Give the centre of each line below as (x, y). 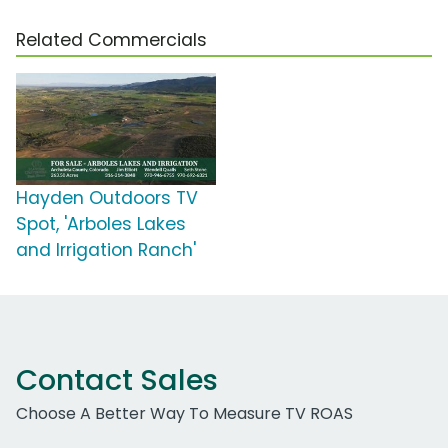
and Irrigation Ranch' (106, 249)
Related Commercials (111, 39)
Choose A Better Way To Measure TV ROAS (184, 413)
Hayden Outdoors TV (107, 197)
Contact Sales (117, 379)
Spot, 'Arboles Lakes (101, 223)
